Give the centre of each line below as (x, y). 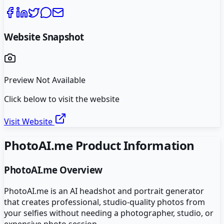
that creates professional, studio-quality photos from (104, 202)
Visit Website (29, 122)
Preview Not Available (45, 80)
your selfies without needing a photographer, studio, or (109, 213)
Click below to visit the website (62, 99)
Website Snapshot (44, 36)
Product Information (133, 145)
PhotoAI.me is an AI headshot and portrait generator (104, 191)
